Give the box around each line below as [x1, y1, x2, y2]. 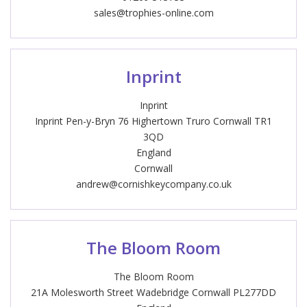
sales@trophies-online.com [93, 6, 214, 19]
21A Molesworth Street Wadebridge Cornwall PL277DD [31, 286, 276, 299]
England [136, 146, 171, 159]
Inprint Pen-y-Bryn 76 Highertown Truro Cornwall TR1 [35, 114, 272, 127]
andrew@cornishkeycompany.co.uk [75, 177, 232, 191]
